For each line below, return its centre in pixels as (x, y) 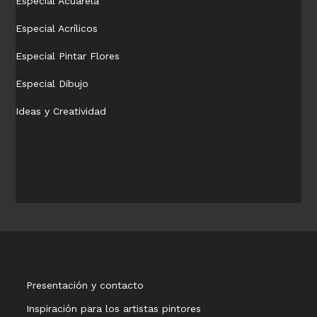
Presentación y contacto (85, 286)
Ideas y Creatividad (61, 111)
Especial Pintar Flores (68, 56)
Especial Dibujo (52, 84)
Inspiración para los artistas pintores (114, 309)
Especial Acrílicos (57, 29)
